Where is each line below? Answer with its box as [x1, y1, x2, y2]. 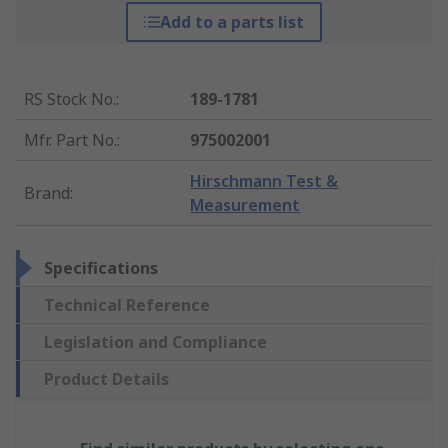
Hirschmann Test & [190, 170, 339, 193]
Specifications [44, 257, 158, 280]
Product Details [44, 368, 169, 391]
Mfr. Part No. [24, 129, 117, 152]
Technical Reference [44, 294, 210, 317]
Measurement [190, 194, 301, 217]
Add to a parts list [159, 11, 304, 34]
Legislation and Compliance [44, 331, 267, 354]
